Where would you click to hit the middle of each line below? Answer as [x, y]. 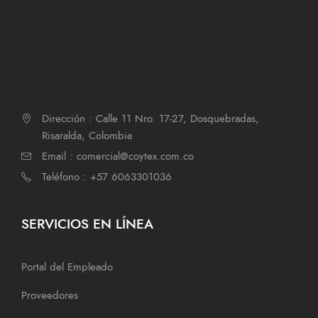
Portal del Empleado [67, 267]
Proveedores [50, 295]
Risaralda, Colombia [87, 135]
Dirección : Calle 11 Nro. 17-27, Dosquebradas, [150, 118]
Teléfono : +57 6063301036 [107, 176]
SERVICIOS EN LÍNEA [87, 224]
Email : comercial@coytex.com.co [118, 156]
